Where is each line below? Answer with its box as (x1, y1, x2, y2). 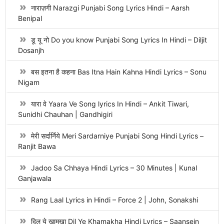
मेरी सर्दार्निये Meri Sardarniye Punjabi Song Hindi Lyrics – (30, 131, 203, 140)
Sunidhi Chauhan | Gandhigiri (17, 110, 112, 118)
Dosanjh (17, 46, 44, 54)
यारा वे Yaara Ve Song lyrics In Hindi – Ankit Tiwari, (30, 99, 189, 108)
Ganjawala (17, 174, 51, 182)
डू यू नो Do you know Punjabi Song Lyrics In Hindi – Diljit (30, 35, 207, 44)
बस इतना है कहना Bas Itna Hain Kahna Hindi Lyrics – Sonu (30, 67, 206, 76)
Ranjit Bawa (17, 142, 56, 150)
